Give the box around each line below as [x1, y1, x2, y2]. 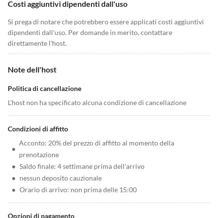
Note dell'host [8, 65, 56, 74]
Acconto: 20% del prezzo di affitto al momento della [19, 139, 175, 147]
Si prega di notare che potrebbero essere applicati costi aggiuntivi [8, 18, 204, 26]
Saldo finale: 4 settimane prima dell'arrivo [19, 162, 145, 170]
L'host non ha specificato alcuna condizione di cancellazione [8, 98, 186, 107]
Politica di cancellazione [8, 84, 81, 92]
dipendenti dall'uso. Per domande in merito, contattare [8, 28, 172, 36]
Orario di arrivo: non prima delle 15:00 [19, 185, 137, 194]
